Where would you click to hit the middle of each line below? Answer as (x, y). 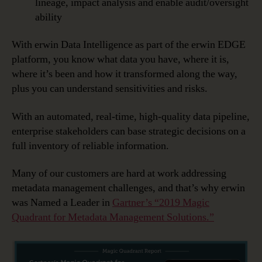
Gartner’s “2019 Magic (161, 203)
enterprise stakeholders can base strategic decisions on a (129, 131)
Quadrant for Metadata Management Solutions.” (113, 218)
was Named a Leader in (62, 203)
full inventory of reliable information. (90, 146)
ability (49, 17)
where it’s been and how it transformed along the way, (125, 74)
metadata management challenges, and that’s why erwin (128, 188)
